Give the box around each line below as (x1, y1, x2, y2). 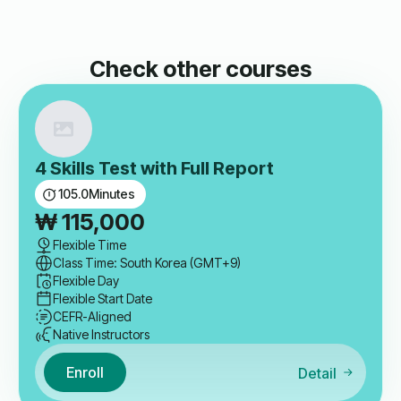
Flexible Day (53, 273, 119, 289)
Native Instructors (53, 327, 149, 343)
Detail (297, 363, 337, 382)
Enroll (66, 363, 104, 381)
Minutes (89, 186, 135, 202)
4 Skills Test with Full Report (35, 157, 274, 179)
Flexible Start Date (53, 291, 152, 307)
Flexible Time (53, 237, 126, 253)
